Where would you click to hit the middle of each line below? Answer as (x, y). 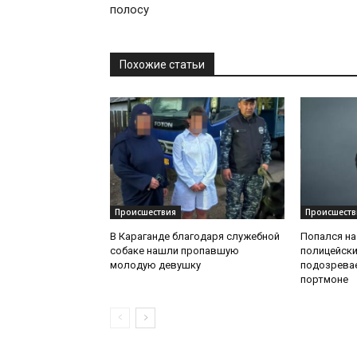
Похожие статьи (162, 65)
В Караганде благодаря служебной (195, 237)
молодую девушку (155, 265)
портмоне (324, 280)
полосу (129, 10)
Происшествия (145, 212)
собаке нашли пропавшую (175, 251)
